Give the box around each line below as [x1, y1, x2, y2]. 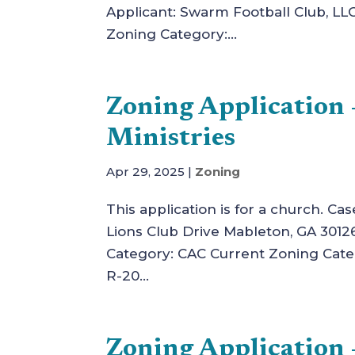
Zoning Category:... [106, 26, 238, 42]
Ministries [106, 126, 236, 152]
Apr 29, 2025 [106, 164, 185, 179]
